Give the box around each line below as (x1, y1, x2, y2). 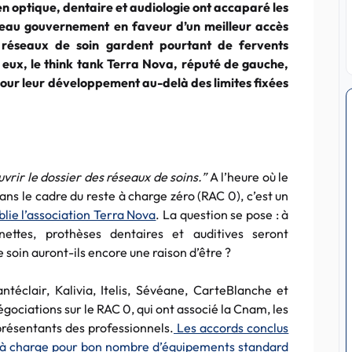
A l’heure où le (209, 169, 289, 185)
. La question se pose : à (156, 207, 289, 222)
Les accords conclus (173, 320, 289, 335)
